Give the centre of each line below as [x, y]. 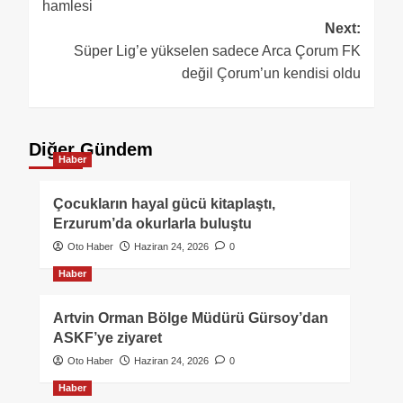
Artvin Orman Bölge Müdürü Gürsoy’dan [191, 318]
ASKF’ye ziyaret [107, 337]
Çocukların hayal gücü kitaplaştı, [164, 203]
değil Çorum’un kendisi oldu [271, 73]
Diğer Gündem [91, 149]
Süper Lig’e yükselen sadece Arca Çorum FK [217, 50]
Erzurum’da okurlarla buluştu [152, 223]
